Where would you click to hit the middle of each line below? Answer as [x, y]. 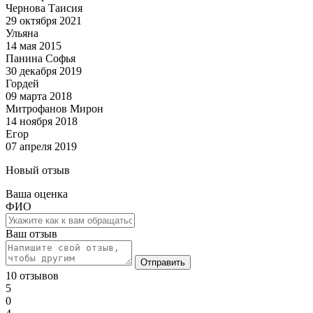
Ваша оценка [37, 194]
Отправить [163, 263]
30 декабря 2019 [44, 71]
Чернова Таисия [44, 8]
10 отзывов [32, 276]
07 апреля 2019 [41, 147]
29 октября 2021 [44, 21]
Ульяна [22, 34]
